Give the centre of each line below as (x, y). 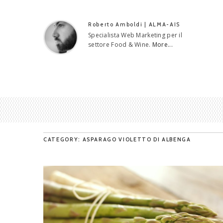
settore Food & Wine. (120, 45)
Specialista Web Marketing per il (135, 35)
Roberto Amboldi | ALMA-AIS (134, 24)
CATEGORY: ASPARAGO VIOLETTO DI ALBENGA (117, 139)
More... (162, 45)
